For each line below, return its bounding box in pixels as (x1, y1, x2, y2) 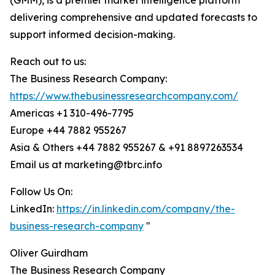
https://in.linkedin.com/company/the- (56, 203, 235, 215)
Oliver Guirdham (10, 247, 88, 260)
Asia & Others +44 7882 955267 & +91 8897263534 (10, 141, 243, 154)
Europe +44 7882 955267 (10, 124, 126, 137)
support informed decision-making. (10, 28, 175, 41)
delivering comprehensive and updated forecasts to (10, 11, 257, 24)
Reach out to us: (10, 55, 86, 68)
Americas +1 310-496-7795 (10, 107, 134, 120)
